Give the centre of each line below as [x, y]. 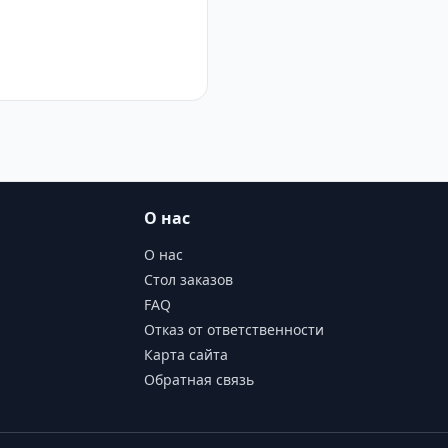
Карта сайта [186, 354]
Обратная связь [199, 379]
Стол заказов [188, 279]
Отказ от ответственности [234, 329]
